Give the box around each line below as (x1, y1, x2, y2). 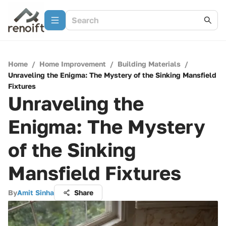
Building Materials (118, 60, 181, 68)
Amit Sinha (17, 188, 54, 197)
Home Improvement (39, 60, 106, 68)
